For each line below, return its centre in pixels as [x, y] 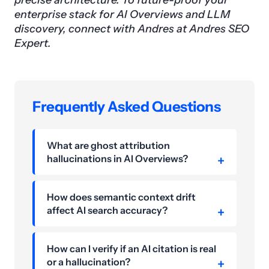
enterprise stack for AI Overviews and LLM [122, 15]
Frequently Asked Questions [127, 107]
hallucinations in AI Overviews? [117, 159]
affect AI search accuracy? [107, 210]
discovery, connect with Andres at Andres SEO [132, 29]
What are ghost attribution [108, 146]
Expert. [33, 44]
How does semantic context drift [121, 197]
